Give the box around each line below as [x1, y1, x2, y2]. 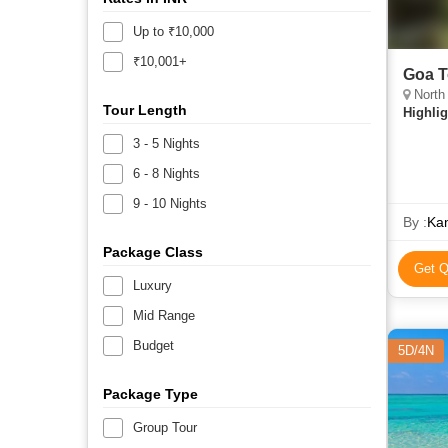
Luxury [133, 277, 172, 293]
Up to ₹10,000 [133, 23, 214, 39]
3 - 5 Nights [133, 135, 200, 151]
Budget [133, 337, 174, 353]
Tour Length [103, 101, 187, 118]
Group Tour [133, 419, 197, 435]
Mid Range [133, 307, 195, 323]
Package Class [103, 243, 203, 260]
